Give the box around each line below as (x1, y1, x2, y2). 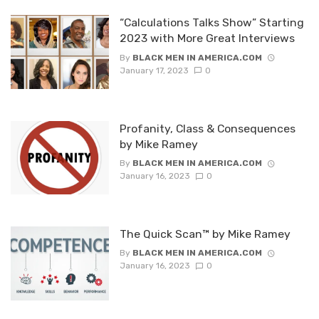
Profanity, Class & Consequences (119, 121, 296, 135)
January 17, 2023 (119, 65, 189, 75)
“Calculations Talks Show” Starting (119, 16, 304, 30)
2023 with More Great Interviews (119, 31, 295, 46)
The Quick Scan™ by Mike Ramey (119, 227, 291, 241)
